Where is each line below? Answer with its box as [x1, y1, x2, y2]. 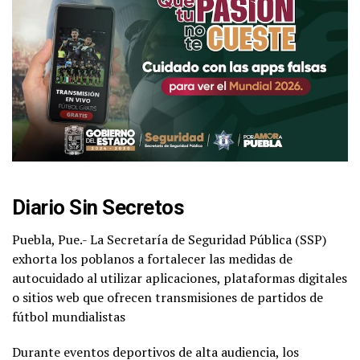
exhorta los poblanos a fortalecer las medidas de [12, 250, 292, 268]
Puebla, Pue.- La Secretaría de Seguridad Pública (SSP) [12, 231, 326, 249]
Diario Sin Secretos [12, 195, 185, 220]
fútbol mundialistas [12, 308, 125, 326]
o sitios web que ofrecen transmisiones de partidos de [12, 288, 323, 307]
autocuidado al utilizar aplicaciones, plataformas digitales [12, 269, 347, 288]
